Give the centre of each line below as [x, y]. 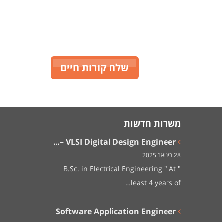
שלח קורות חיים [95, 68]
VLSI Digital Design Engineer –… [121, 142]
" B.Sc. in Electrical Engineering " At [119, 169]
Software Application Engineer [116, 211]
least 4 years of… [156, 183]
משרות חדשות [152, 124]
